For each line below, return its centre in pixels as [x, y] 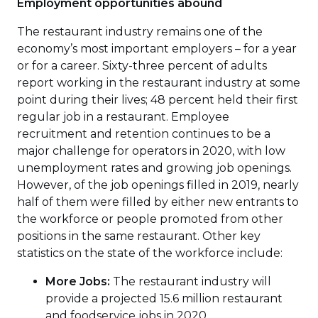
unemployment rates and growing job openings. [154, 168]
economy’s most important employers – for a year [157, 49]
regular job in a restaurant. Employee [123, 117]
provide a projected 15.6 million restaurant [164, 298]
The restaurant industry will [191, 281]
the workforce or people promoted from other [150, 219]
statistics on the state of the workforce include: [150, 253]
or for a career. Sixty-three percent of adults [142, 66]
